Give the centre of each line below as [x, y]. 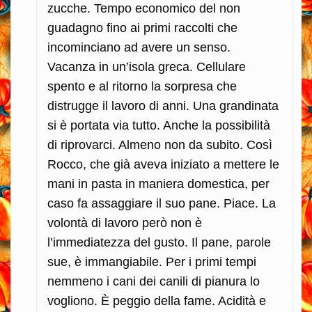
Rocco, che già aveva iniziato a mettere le [163, 164]
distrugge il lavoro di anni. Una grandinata [163, 106]
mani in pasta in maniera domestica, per [158, 184]
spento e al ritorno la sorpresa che [142, 86]
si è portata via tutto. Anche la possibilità [159, 125]
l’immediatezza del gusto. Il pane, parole [159, 242]
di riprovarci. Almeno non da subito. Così [160, 145]
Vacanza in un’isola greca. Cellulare [147, 67]
